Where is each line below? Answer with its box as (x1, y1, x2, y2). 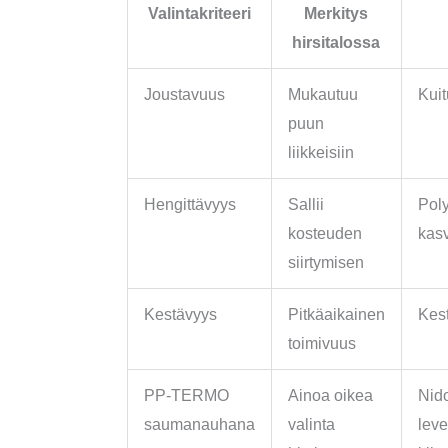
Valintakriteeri (147, 4, 251, 22)
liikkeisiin (287, 143, 354, 161)
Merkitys (304, 4, 369, 22)
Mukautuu (287, 85, 358, 103)
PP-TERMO (143, 386, 229, 404)
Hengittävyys (143, 195, 236, 213)
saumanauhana (143, 415, 255, 433)
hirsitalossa (292, 33, 381, 51)
